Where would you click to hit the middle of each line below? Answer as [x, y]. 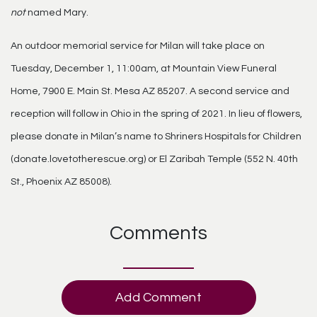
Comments [158, 233]
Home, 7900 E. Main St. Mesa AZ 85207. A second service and [150, 91]
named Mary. [57, 13]
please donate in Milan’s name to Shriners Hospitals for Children [156, 137]
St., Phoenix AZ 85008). [61, 182]
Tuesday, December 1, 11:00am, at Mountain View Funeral [144, 69]
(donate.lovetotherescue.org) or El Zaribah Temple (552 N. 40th [154, 159]
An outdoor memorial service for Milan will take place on [138, 46]
